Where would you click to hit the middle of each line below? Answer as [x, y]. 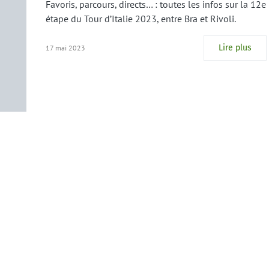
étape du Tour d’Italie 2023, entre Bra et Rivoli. [141, 19]
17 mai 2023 [65, 48]
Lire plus [235, 48]
